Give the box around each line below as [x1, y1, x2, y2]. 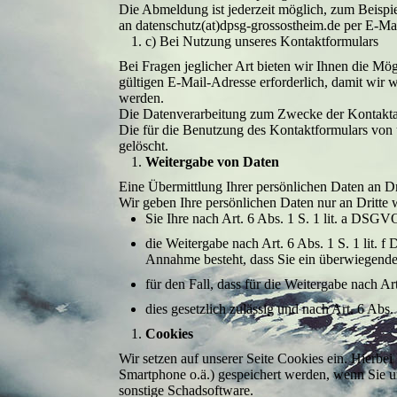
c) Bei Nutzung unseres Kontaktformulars [145, 34, 379, 49]
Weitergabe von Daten [145, 154, 280, 169]
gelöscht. [119, 138, 169, 153]
